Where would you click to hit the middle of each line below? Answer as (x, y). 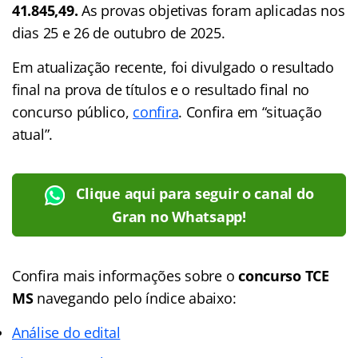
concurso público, (73, 111)
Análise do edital (66, 332)
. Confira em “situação (250, 111)
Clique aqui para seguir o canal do (195, 193)
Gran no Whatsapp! (179, 216)
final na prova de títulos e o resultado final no (161, 89)
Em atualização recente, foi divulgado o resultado (173, 67)
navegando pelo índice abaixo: (137, 298)
